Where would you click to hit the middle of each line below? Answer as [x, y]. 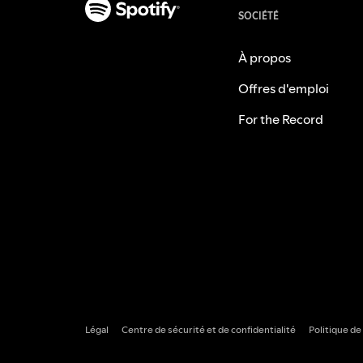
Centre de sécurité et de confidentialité [208, 329]
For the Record [280, 119]
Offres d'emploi [283, 88]
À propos [264, 57]
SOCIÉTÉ [258, 15]
